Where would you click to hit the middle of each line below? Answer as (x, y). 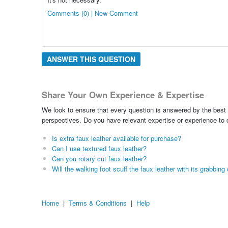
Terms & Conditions (98, 203)
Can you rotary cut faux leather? (99, 159)
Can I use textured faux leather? (99, 149)
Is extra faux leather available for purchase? (116, 138)
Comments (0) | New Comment (92, 13)
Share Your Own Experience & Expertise (123, 94)
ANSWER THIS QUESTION (91, 59)
